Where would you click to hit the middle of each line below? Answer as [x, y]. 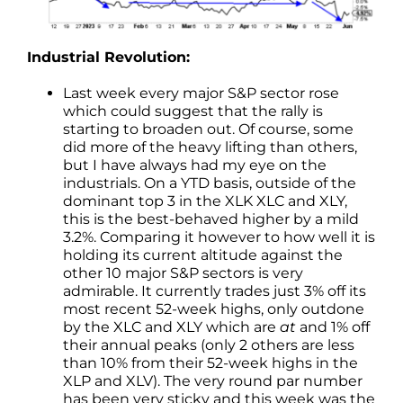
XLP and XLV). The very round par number [213, 381]
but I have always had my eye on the [195, 165]
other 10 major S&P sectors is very [183, 273]
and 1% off [333, 327]
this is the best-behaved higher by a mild [211, 219]
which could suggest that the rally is [193, 111]
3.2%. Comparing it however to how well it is [219, 237]
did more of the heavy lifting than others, [210, 147]
